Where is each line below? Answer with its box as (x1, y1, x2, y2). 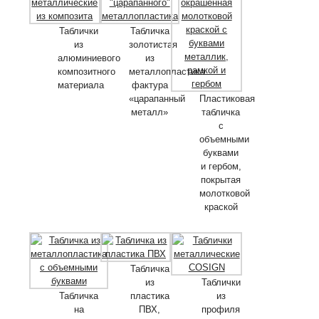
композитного (58, 66, 115, 77)
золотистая (128, 38, 177, 50)
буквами (203, 147, 239, 158)
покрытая (201, 174, 241, 185)
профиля (202, 303, 241, 315)
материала (58, 79, 104, 90)
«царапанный (128, 93, 185, 104)
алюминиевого (58, 52, 120, 63)
